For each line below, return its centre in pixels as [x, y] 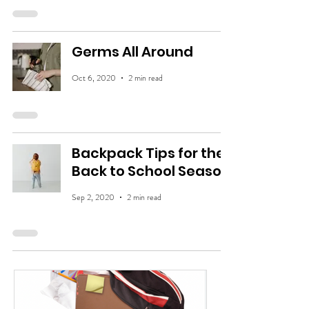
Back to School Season [151, 171]
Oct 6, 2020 [94, 78]
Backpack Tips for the [148, 153]
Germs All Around [132, 52]
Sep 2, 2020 [93, 197]
